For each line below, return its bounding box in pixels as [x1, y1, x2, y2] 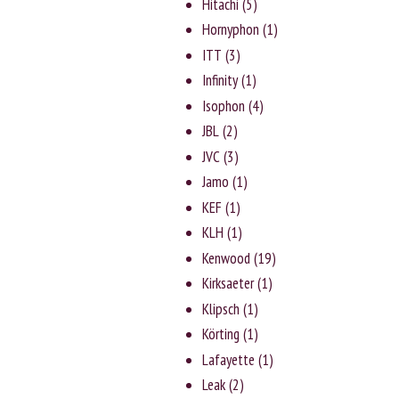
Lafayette [202, 349, 256, 370]
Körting [202, 324, 240, 345]
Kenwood [202, 248, 251, 268]
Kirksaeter [202, 273, 255, 294]
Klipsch [202, 298, 240, 319]
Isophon [202, 95, 246, 116]
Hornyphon [202, 20, 260, 40]
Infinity [202, 70, 239, 91]
